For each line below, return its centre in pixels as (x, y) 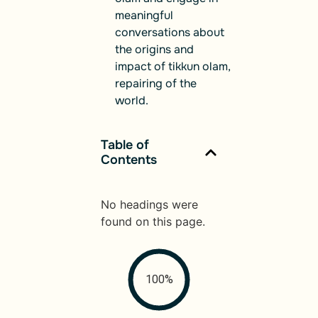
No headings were (149, 204)
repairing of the (156, 83)
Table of (125, 144)
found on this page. (153, 221)
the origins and (154, 49)
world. (132, 100)
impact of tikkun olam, (173, 66)
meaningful (144, 15)
